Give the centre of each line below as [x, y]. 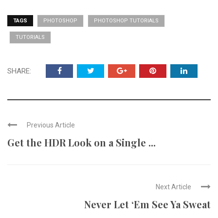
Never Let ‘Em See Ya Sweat [147, 204]
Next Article [173, 187]
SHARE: [19, 71]
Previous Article [51, 125]
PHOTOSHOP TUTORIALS [126, 21]
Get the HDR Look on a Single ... [82, 143]
